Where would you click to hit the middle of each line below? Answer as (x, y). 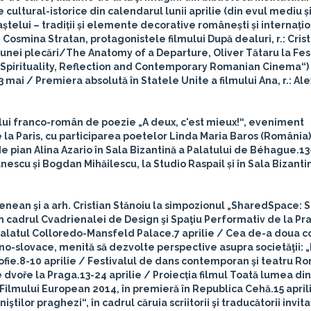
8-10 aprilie (48, 261)
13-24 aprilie (111, 275)
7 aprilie (194, 233)
